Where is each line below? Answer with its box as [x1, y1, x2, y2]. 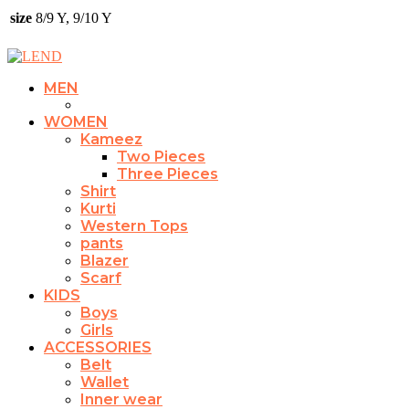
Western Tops [80, 216, 188, 235]
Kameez [80, 130, 142, 148]
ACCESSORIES [44, 338, 152, 356]
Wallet [80, 372, 129, 391]
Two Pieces [117, 147, 205, 165]
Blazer [80, 251, 129, 269]
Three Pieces [117, 164, 218, 183]
